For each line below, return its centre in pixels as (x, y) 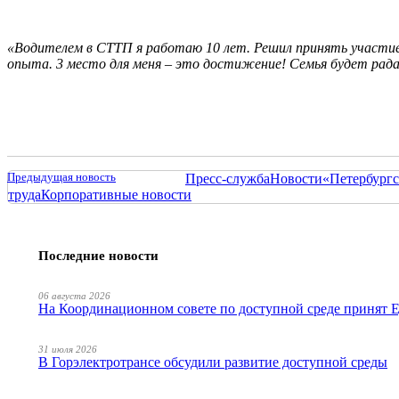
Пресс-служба (228, 178)
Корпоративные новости (116, 194)
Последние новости (98, 255)
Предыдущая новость (61, 176)
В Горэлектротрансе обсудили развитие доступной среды (213, 362)
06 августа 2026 (74, 295)
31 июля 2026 (68, 349)
